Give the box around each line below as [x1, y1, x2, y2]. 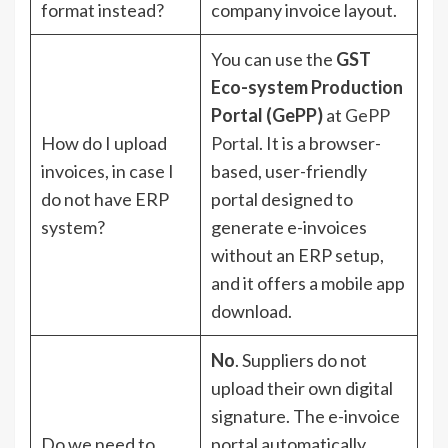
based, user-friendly [211, 159, 367, 182]
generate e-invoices [211, 215, 367, 238]
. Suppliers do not [235, 348, 367, 371]
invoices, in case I [41, 159, 174, 182]
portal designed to [211, 187, 353, 210]
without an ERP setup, [211, 243, 384, 266]
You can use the [211, 47, 336, 70]
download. [211, 299, 292, 322]
